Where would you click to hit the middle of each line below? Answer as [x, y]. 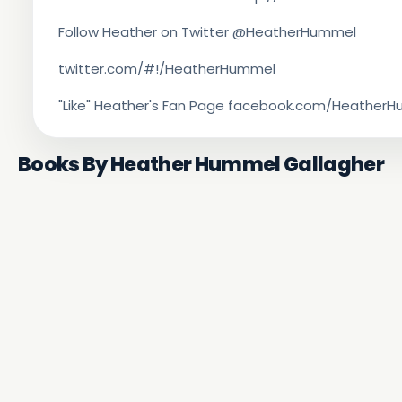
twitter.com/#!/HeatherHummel [166, 69]
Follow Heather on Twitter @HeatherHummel [207, 32]
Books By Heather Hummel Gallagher [201, 165]
